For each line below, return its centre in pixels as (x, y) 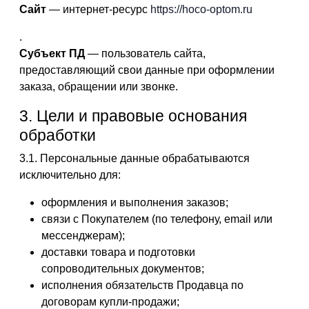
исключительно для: (70, 175)
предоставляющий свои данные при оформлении (147, 70)
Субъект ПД (52, 53)
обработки (58, 135)
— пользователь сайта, (145, 53)
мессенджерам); (83, 236)
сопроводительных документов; (123, 269)
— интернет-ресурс (98, 9)
